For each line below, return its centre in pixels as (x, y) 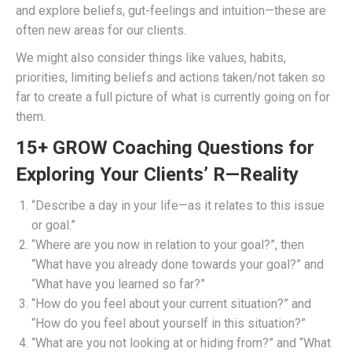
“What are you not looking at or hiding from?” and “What (181, 343)
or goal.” (53, 225)
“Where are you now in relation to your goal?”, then (168, 244)
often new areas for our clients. (101, 30)
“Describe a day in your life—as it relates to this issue (178, 205)
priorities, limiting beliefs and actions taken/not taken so (170, 77)
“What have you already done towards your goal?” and (178, 264)
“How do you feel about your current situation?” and (171, 303)
